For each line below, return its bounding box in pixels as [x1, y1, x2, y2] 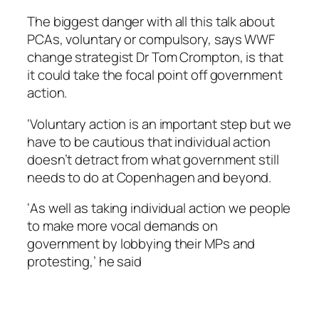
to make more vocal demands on [27, 216, 219, 236]
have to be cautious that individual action [27, 132, 271, 151]
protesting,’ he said [27, 252, 142, 271]
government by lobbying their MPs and [27, 234, 256, 253]
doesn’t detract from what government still [27, 150, 279, 169]
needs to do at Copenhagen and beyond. [27, 167, 272, 187]
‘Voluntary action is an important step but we [27, 114, 291, 133]
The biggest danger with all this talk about [27, 12, 275, 31]
